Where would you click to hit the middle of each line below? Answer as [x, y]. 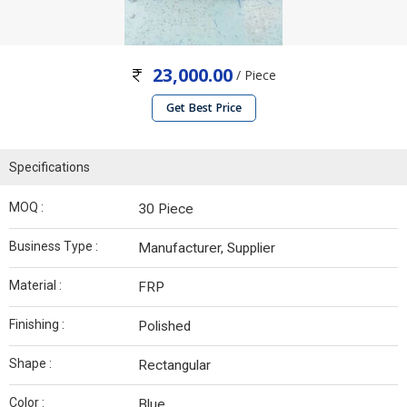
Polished [164, 327]
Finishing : [37, 325]
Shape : [30, 364]
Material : [35, 286]
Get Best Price [203, 108]
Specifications [50, 168]
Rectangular [174, 366]
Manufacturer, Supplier [207, 248]
